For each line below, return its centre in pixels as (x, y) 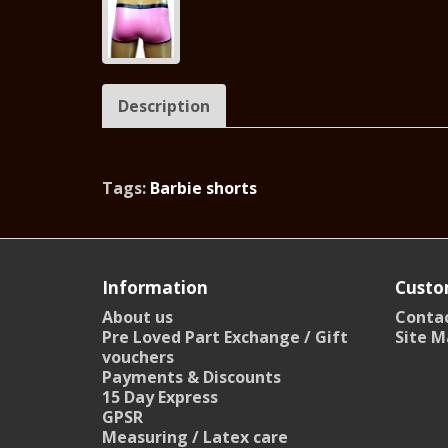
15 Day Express (160, 396)
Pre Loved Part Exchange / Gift (225, 336)
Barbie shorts (203, 187)
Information (155, 287)
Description (164, 105)
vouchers (138, 356)
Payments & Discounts (191, 376)
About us (137, 316)
